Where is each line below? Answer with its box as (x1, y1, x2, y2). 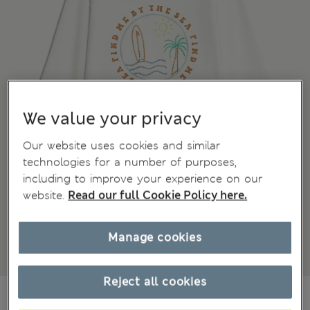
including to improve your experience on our (23, 171, 263, 186)
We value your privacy (23, 107, 202, 130)
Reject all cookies (103, 274, 207, 289)
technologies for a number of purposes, (23, 154, 237, 170)
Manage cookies (108, 230, 202, 245)
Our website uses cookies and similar (23, 138, 221, 153)
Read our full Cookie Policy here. (68, 188, 248, 203)
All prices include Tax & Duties (69, 289, 192, 301)
